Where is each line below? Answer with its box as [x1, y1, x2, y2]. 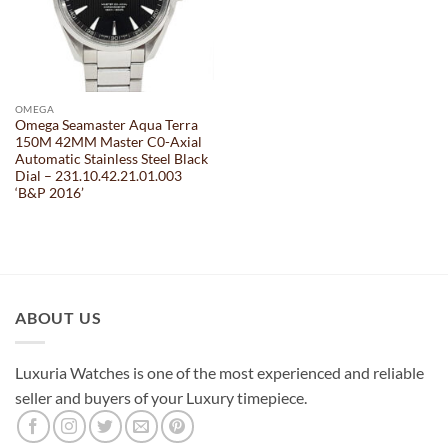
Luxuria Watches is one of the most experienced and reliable [15, 362, 424, 382]
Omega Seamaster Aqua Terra [14, 117, 198, 134]
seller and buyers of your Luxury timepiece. [15, 387, 313, 407]
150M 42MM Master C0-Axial [14, 134, 202, 151]
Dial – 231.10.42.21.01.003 [14, 168, 182, 185]
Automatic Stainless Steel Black [14, 151, 208, 168]
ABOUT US [15, 308, 102, 328]
